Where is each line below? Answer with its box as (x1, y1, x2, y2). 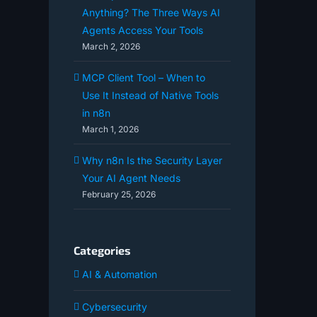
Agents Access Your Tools (81, 24, 203, 37)
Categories (73, 243, 131, 258)
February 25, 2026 (81, 189, 156, 200)
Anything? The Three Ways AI (81, 6, 220, 19)
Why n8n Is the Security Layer (81, 154, 222, 167)
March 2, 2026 (81, 41, 140, 52)
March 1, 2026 (81, 124, 139, 135)
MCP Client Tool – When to (81, 71, 205, 84)
